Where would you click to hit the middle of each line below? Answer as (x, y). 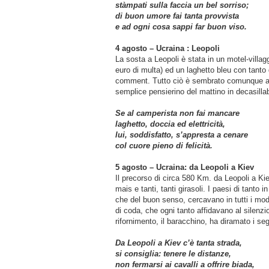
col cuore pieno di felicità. (170, 145)
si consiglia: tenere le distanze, (173, 253)
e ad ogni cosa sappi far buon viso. (183, 26)
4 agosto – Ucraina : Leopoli (168, 48)
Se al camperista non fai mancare (177, 113)
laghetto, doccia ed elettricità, (170, 124)
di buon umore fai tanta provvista (177, 16)
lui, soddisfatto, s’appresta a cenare (182, 134)
